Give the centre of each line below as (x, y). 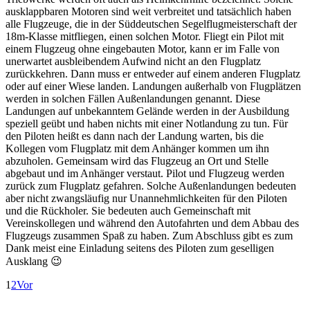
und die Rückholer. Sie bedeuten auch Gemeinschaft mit (128, 210)
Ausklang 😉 (34, 261)
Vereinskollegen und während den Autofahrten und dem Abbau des (152, 223)
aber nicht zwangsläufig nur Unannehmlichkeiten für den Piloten (146, 198)
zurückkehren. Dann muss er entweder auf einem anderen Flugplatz (153, 73)
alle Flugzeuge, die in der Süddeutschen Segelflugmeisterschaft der (151, 24)
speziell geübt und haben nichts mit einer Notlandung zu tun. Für (147, 123)
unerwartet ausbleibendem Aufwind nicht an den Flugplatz (133, 61)
